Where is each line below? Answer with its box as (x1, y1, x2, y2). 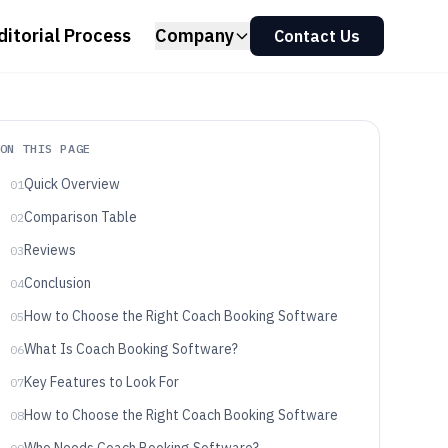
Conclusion (23, 274, 91, 292)
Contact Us (274, 26, 360, 46)
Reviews (23, 241, 76, 259)
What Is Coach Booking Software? (23, 340, 238, 358)
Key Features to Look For (23, 373, 179, 391)
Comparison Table (23, 208, 137, 226)
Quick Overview (23, 175, 120, 193)
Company (155, 24, 234, 47)
